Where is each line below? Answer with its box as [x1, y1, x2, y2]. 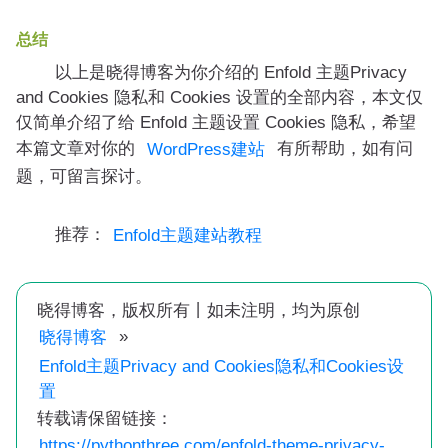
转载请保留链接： [32, 408, 173, 428]
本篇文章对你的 [16, 138, 140, 158]
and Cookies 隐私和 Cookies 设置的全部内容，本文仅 [16, 87, 423, 107]
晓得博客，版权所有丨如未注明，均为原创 [37, 300, 360, 320]
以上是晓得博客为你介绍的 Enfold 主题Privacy [21, 62, 407, 82]
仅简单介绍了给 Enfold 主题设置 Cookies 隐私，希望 [16, 112, 416, 132]
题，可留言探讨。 [16, 166, 152, 186]
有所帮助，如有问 [272, 138, 413, 158]
